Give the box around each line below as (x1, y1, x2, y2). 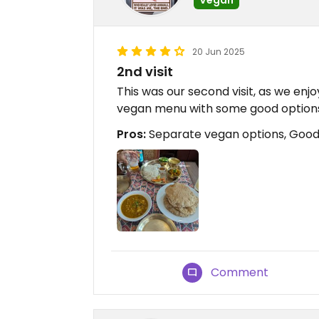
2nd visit (117, 63, 173, 80)
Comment (211, 264, 269, 281)
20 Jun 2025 (192, 46, 245, 58)
